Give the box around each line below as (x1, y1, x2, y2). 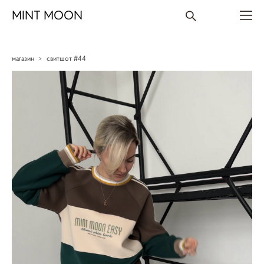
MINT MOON (12, 8, 82, 23)
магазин (12, 54, 34, 62)
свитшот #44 (47, 54, 86, 62)
